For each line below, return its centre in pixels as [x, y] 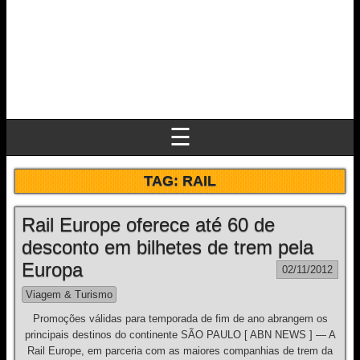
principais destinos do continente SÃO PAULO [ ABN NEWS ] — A [180, 335]
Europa [52, 270]
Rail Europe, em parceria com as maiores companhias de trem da [180, 351]
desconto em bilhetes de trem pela [168, 247]
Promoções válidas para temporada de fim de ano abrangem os [180, 319]
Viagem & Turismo [69, 295]
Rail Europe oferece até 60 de [148, 225]
